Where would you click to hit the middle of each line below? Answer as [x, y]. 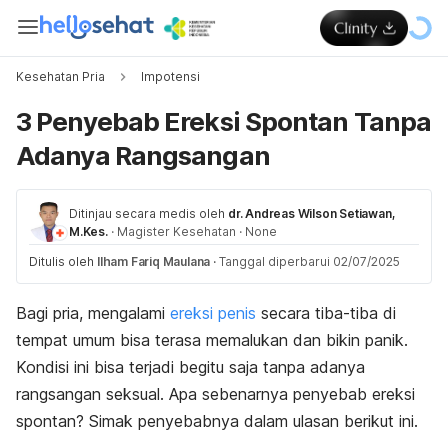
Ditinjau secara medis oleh [147, 213]
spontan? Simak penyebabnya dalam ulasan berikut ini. [217, 421]
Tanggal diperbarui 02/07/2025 [310, 261]
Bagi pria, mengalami [93, 313]
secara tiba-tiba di [326, 313]
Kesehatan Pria [60, 76]
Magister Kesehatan [176, 231]
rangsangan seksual [88, 394]
